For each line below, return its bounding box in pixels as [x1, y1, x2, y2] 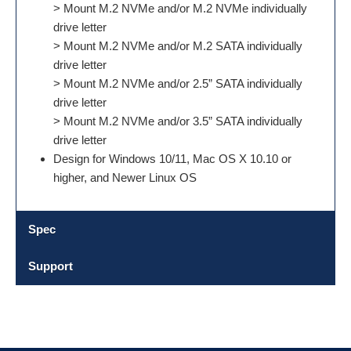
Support [28, 259, 73, 273]
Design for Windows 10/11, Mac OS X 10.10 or [53, 152, 291, 165]
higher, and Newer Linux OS [53, 171, 197, 184]
